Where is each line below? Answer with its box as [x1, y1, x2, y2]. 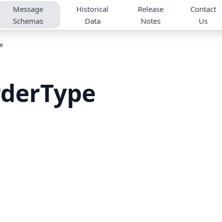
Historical [76, 4, 109, 14]
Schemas [12, 16, 43, 26]
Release [138, 4, 164, 14]
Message [12, 4, 43, 14]
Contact [190, 4, 217, 14]
